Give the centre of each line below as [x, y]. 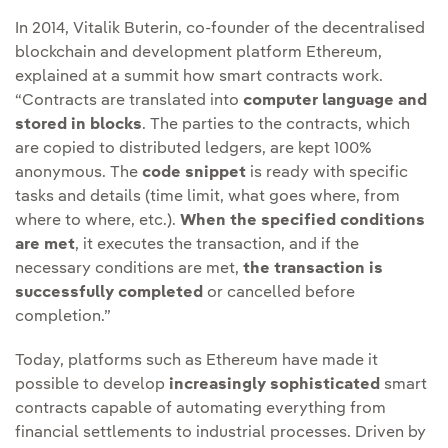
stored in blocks [78, 124]
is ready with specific [327, 172]
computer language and [335, 100]
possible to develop [92, 384]
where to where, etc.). [97, 220]
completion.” [63, 316]
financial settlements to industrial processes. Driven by [220, 432]
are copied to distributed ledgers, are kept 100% [193, 148]
